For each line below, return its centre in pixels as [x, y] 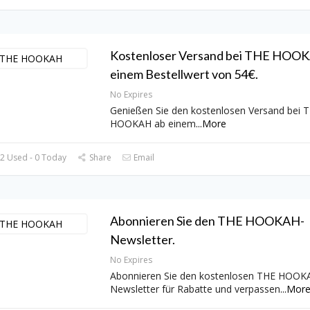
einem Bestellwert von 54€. [184, 74]
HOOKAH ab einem [153, 124]
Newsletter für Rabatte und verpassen [195, 289]
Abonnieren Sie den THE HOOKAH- [207, 221]
